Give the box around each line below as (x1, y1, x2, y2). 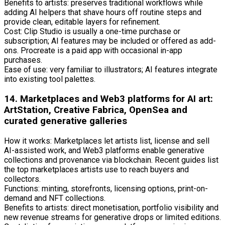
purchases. (4, 55, 42, 65)
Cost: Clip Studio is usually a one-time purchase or (4, 27, 180, 37)
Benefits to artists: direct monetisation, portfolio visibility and (4, 202, 218, 212)
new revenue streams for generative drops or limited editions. (4, 212, 221, 222)
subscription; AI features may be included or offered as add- (4, 36, 216, 46)
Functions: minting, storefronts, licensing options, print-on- (4, 183, 208, 193)
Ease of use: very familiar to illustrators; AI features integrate (4, 65, 217, 75)
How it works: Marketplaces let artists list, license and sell (4, 136, 209, 146)
